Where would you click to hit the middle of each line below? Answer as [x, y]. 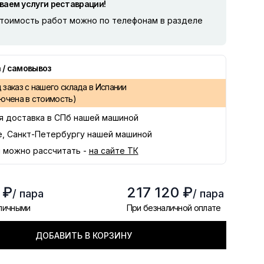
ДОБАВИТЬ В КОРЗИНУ [84, 235]
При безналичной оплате [174, 208]
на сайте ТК [113, 151]
